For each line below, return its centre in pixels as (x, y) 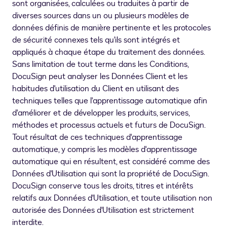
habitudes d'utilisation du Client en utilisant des (96, 89)
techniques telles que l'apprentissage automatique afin (110, 101)
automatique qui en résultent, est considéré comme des (111, 162)
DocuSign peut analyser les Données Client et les (100, 77)
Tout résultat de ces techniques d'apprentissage (97, 138)
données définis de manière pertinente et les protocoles (111, 28)
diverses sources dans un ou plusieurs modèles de (101, 16)
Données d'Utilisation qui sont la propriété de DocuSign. (110, 174)
